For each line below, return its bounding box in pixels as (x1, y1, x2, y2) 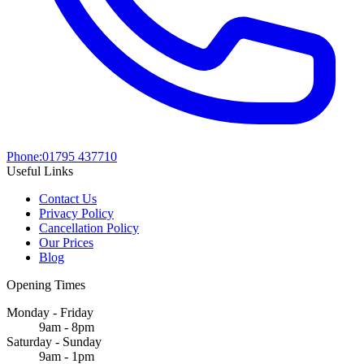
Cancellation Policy (39, 221, 139, 236)
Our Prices (39, 236, 93, 250)
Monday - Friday (6, 305, 93, 320)
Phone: (6, 149, 42, 164)
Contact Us (39, 192, 97, 206)
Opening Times (6, 278, 85, 292)
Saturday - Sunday (6, 335, 102, 349)
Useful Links (6, 164, 73, 179)
